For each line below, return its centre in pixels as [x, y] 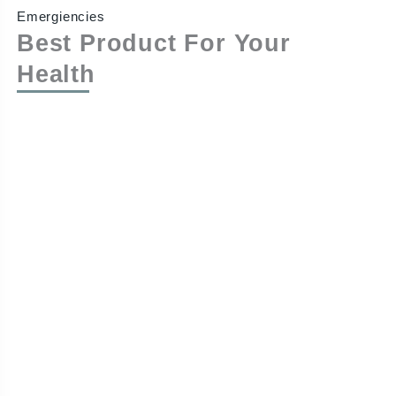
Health [56, 74]
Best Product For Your [153, 43]
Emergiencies [61, 16]
